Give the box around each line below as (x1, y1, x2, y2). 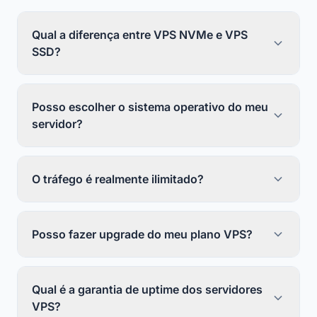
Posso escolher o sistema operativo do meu (32, 100, 268, 114)
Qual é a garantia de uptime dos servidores (32, 282, 263, 296)
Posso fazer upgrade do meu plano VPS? (32, 227, 253, 241)
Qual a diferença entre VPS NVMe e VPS (32, 28, 248, 42)
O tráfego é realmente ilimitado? (32, 172, 204, 186)
